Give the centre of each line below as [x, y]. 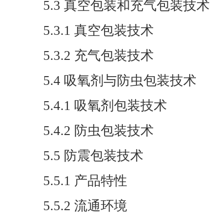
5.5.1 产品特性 [85, 181]
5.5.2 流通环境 [85, 206]
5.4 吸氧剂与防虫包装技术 [120, 81]
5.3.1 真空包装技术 [98, 30]
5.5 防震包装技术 [93, 156]
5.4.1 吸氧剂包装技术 [105, 106]
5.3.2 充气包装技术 [98, 55]
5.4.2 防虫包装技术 [98, 131]
